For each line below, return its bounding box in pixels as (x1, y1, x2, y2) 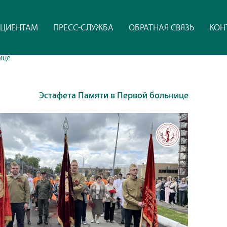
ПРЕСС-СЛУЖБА (53, 22, 113, 32)
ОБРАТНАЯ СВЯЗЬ (128, 22, 194, 32)
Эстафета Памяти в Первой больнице (39, 90, 188, 100)
